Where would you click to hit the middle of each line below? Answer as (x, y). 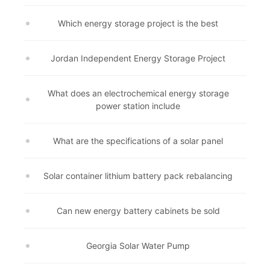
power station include (138, 106)
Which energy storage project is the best (138, 23)
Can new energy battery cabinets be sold (138, 211)
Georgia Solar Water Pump (138, 246)
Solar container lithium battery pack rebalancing (138, 176)
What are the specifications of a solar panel (138, 141)
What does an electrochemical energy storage (138, 93)
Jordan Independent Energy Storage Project (138, 58)
